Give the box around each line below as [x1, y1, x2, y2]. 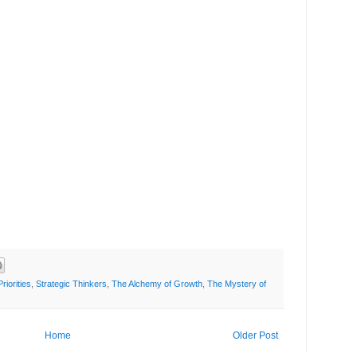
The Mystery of [207, 278, 266, 288]
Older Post [233, 329, 278, 341]
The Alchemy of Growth [112, 278, 202, 288]
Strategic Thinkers [36, 278, 107, 288]
